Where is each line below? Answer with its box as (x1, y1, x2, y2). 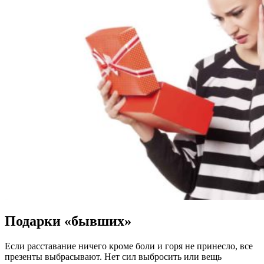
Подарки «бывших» (5, 213, 131, 229)
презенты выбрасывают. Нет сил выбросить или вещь (5, 252, 222, 262)
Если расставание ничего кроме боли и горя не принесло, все (5, 241, 253, 252)
